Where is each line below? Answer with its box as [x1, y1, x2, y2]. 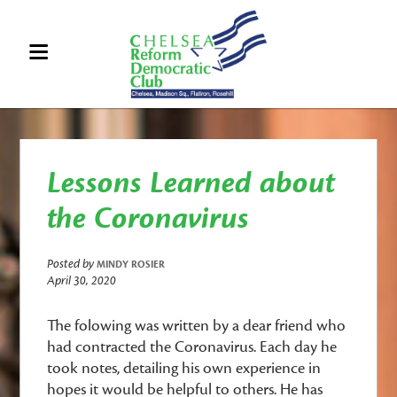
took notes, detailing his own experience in [47, 358, 322, 378]
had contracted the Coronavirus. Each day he [47, 337, 338, 357]
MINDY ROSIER [97, 258, 166, 271]
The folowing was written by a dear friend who [47, 315, 346, 336]
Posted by [47, 256, 97, 272]
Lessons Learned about [47, 164, 336, 202]
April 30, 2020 [47, 273, 117, 289]
